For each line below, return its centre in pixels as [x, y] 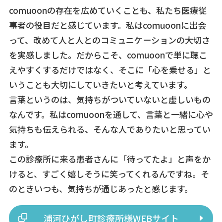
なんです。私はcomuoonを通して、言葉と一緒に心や [111, 114]
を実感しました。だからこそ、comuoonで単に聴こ [108, 55]
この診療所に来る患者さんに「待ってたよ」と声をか [110, 159]
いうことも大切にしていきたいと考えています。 [100, 85]
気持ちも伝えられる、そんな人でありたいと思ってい [110, 129]
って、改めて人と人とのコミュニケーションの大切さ [109, 40]
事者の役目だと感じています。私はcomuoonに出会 [107, 25]
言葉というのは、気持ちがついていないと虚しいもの [110, 100]
